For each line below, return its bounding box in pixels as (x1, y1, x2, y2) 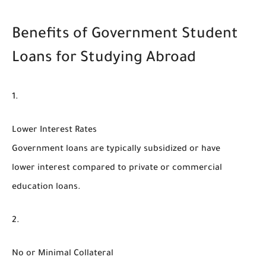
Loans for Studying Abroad (12, 51, 196, 68)
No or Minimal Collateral (12, 249, 113, 259)
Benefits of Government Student (12, 27, 238, 44)
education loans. (12, 182, 81, 192)
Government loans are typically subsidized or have (12, 144, 220, 154)
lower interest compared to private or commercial (12, 163, 222, 173)
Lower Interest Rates (12, 125, 97, 135)
